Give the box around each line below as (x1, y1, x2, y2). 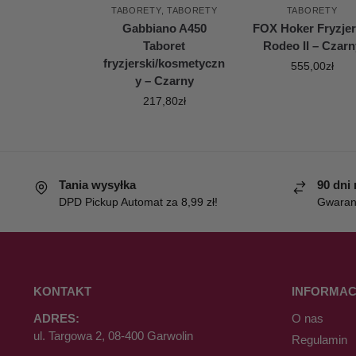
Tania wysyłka (58, 177, 136, 192)
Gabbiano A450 (122, 21, 207, 35)
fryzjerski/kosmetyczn (103, 56, 226, 70)
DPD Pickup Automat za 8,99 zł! (58, 195, 218, 209)
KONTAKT (33, 284, 91, 298)
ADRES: (33, 311, 79, 325)
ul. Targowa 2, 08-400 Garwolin (33, 329, 193, 342)
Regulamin (291, 333, 347, 346)
